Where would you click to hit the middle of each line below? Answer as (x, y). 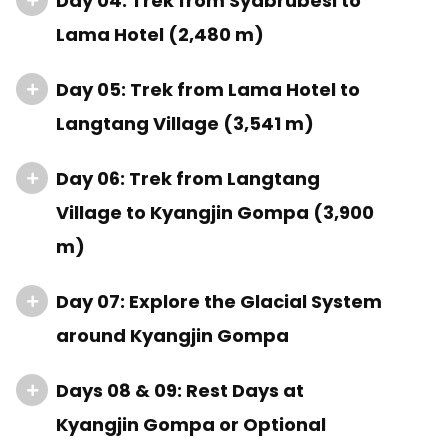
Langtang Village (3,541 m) (185, 123)
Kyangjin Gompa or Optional (191, 424)
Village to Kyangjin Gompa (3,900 (215, 212)
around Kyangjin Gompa (172, 335)
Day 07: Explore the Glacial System (219, 301)
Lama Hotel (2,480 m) (160, 34)
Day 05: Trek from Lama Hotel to (208, 89)
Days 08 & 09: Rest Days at (180, 390)
